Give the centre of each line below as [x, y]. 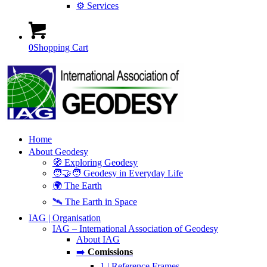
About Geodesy [58, 152]
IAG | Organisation [65, 218]
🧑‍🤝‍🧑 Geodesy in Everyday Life [118, 173]
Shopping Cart [61, 47]
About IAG [98, 239]
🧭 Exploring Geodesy [95, 162]
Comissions [110, 252]
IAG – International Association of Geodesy [135, 229]
